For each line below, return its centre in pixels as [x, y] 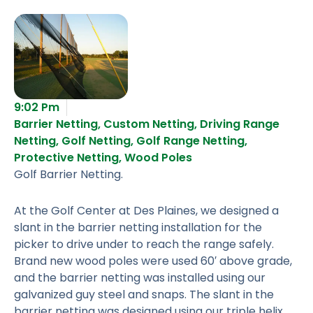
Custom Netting [149, 124]
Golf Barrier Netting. [68, 174]
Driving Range [240, 124]
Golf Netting [96, 140]
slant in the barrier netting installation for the [138, 227]
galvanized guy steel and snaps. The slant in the [144, 294]
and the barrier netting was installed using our [140, 277]
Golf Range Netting [190, 140]
